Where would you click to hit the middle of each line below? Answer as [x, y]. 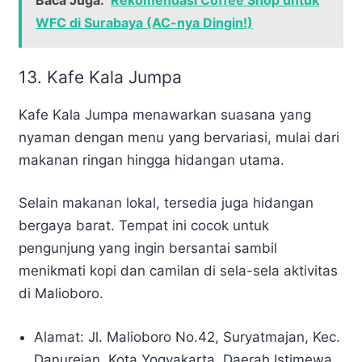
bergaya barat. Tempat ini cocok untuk [144, 226]
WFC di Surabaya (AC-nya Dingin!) [144, 22]
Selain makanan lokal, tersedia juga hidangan [166, 203]
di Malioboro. [61, 294]
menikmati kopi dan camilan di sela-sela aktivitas [178, 271]
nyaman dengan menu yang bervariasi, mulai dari [179, 137]
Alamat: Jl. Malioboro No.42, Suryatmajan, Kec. [187, 337]
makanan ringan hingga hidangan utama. [152, 160]
